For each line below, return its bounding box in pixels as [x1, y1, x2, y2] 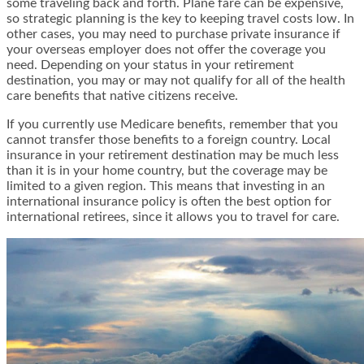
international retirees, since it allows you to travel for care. [6, 210, 340, 224]
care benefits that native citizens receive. [6, 89, 238, 103]
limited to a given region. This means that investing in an [6, 180, 325, 193]
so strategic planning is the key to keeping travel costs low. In [6, 12, 354, 26]
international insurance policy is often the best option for [6, 195, 331, 209]
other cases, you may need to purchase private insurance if [6, 28, 340, 41]
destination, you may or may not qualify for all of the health [6, 74, 345, 88]
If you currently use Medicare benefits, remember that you [6, 118, 338, 132]
